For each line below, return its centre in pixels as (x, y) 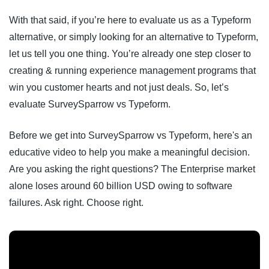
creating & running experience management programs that (132, 71)
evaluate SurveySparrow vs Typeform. (90, 104)
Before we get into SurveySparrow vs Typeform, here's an (131, 135)
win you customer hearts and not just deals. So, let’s (119, 87)
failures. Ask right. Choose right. (76, 203)
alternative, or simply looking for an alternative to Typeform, (134, 37)
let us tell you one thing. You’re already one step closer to (130, 54)
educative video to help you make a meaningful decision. (129, 152)
